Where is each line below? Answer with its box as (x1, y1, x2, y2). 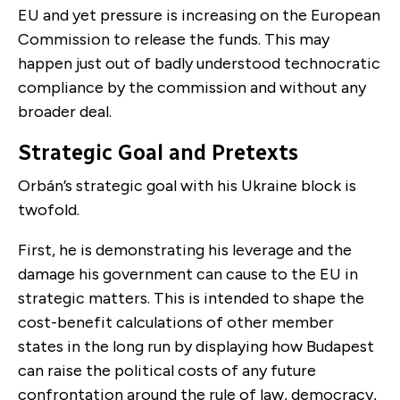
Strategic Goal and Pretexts (18, 138, 304, 165)
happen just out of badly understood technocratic (18, 53, 380, 73)
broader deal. (18, 101, 115, 121)
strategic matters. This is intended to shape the (18, 287, 364, 308)
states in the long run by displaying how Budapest (18, 336, 374, 356)
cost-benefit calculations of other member (18, 312, 334, 332)
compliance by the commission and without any (18, 77, 366, 97)
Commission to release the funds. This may (18, 29, 329, 49)
